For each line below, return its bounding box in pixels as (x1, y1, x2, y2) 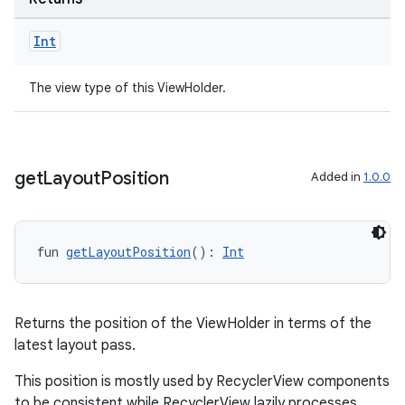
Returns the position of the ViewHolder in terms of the (14, 315, 372, 333)
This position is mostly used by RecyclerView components (14, 372, 390, 391)
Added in (311, 169, 363, 184)
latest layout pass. (14, 336, 136, 354)
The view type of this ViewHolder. (29, 80, 226, 96)
